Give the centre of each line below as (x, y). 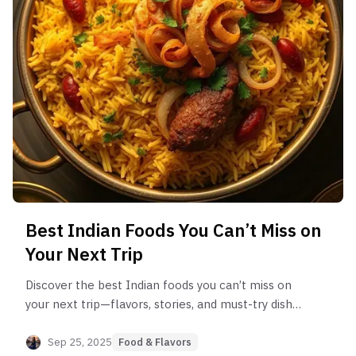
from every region (75, 323)
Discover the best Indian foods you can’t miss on (159, 285)
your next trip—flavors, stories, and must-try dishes (165, 304)
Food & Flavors (155, 342)
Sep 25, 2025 (80, 342)
